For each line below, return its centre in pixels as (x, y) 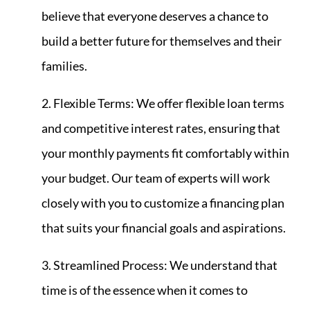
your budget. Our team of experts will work (156, 178)
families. (64, 66)
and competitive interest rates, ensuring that (161, 128)
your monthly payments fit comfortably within (165, 153)
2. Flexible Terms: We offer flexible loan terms (163, 103)
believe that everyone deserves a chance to (155, 16)
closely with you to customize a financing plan (163, 203)
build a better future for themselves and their (162, 41)
